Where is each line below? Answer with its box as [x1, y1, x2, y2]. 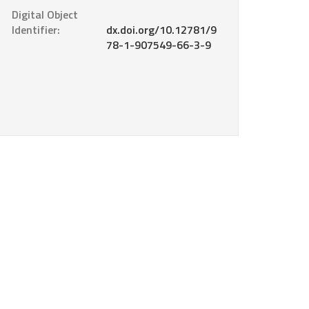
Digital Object [12, 6, 78, 23]
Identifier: [12, 21, 60, 39]
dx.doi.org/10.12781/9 [106, 21, 217, 39]
